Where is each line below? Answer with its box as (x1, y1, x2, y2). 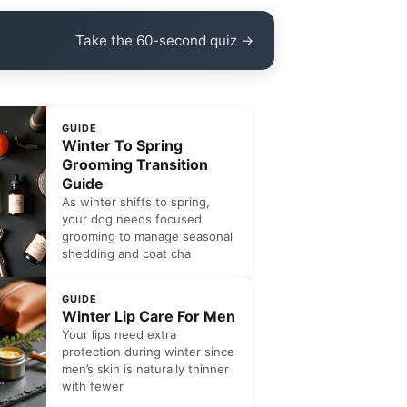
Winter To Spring (62, 136, 184, 154)
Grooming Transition (62, 155, 209, 174)
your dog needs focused (62, 212, 203, 226)
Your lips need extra (62, 327, 177, 342)
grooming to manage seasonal (62, 229, 233, 243)
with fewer (62, 379, 124, 393)
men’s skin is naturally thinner (62, 362, 230, 376)
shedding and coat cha (62, 246, 192, 261)
